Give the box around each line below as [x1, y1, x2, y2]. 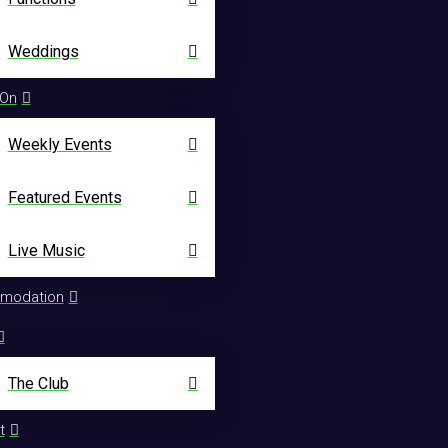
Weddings [7, 42, 79, 62]
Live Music [7, 241, 85, 261]
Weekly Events [7, 135, 112, 155]
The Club [7, 374, 69, 394]
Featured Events [7, 188, 122, 208]
